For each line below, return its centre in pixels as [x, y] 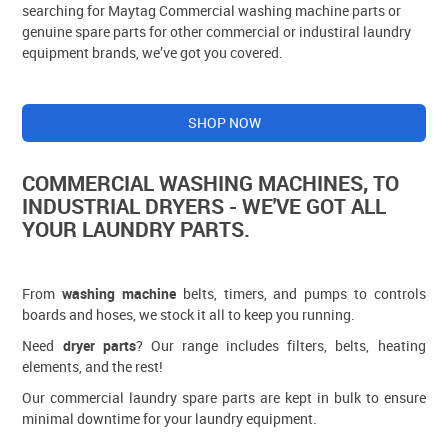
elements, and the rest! [93, 366]
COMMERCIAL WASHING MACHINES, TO [211, 183]
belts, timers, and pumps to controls [300, 293]
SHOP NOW [224, 122]
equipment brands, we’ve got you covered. [153, 52]
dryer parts [99, 345]
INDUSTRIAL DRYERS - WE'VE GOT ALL [204, 206]
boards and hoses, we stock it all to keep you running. [189, 314]
